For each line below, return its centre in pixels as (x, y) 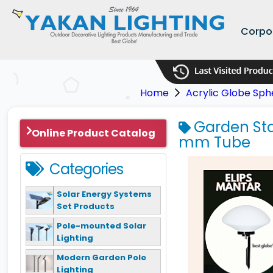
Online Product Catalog (93, 133)
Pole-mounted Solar (101, 225)
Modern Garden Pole (101, 257)
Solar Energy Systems (104, 194)
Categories (86, 169)
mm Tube (214, 142)
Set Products (86, 206)
